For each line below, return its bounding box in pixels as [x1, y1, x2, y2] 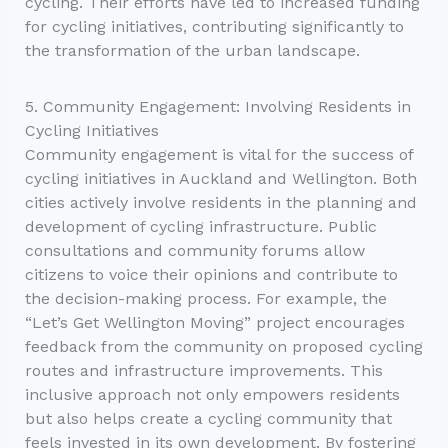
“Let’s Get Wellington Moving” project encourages [24, 313, 405, 333]
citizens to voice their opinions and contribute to [24, 265, 398, 285]
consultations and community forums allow [24, 241, 365, 261]
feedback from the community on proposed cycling [24, 337, 423, 357]
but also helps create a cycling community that [24, 409, 392, 429]
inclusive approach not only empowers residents [24, 385, 400, 405]
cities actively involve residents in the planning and [24, 193, 417, 213]
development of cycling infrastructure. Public [24, 217, 377, 237]
